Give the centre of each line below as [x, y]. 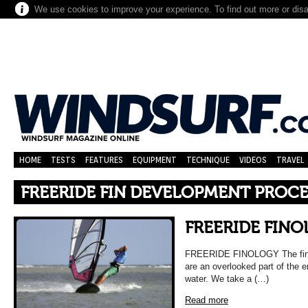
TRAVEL [290, 160]
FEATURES [104, 160]
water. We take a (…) [227, 279]
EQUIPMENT [155, 160]
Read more [207, 300]
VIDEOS [253, 160]
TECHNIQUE [208, 160]
